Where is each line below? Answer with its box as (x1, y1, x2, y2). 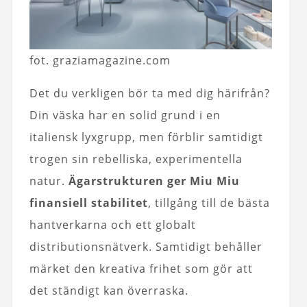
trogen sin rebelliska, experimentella (29, 151, 243, 167)
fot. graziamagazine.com (29, 53, 171, 68)
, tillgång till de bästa (147, 195, 270, 210)
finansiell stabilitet (29, 195, 148, 210)
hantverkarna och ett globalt (29, 217, 196, 232)
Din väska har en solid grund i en (29, 108, 221, 123)
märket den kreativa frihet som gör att (29, 261, 253, 276)
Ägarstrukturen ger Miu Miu (68, 173, 240, 188)
